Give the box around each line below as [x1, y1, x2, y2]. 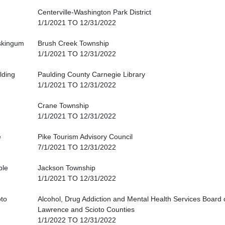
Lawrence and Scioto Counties [38, 205, 135, 214]
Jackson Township [38, 164, 95, 172]
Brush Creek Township [38, 39, 109, 48]
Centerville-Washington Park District [38, 8, 151, 17]
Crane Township [38, 101, 89, 110]
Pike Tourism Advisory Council [38, 133, 133, 141]
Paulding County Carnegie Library [38, 70, 145, 79]
